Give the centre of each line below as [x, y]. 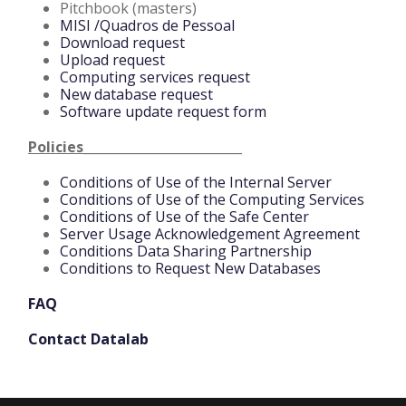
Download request [122, 43]
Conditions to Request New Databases [190, 269]
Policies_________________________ [135, 147]
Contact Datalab [88, 339]
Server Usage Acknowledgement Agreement [210, 234]
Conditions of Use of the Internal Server [196, 183]
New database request [136, 95]
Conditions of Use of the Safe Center [184, 217]
